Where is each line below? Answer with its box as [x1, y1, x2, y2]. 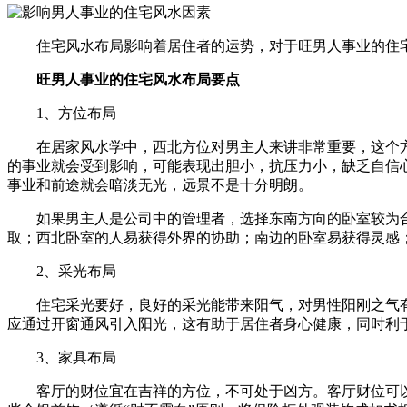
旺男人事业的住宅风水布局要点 [36, 71, 240, 87]
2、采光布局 [36, 263, 116, 279]
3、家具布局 [36, 349, 116, 365]
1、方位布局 [36, 104, 116, 121]
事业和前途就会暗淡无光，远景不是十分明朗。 [7, 176, 313, 193]
